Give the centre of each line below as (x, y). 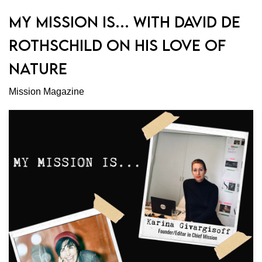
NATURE (38, 68)
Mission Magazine (46, 91)
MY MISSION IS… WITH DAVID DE (125, 21)
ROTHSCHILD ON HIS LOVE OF (117, 45)
